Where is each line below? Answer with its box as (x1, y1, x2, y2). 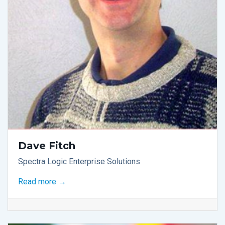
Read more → (18, 176, 66, 186)
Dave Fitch (18, 139, 75, 152)
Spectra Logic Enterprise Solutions (18, 156, 140, 166)
